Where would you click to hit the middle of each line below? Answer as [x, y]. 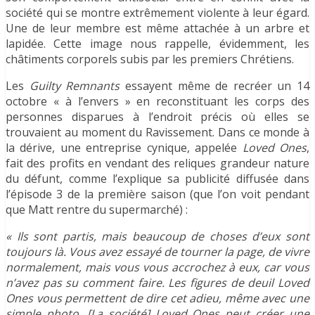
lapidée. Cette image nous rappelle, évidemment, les [157, 43]
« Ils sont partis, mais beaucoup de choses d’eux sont [157, 236]
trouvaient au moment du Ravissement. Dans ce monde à [157, 132]
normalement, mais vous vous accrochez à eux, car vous [157, 267]
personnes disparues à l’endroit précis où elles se [157, 116]
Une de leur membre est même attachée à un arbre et [157, 28]
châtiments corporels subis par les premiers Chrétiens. [150, 59]
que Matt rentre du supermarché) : [97, 209]
